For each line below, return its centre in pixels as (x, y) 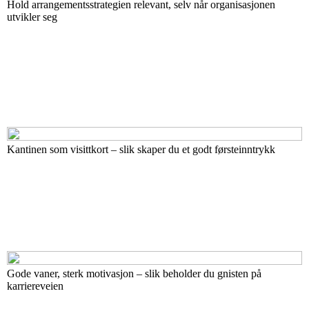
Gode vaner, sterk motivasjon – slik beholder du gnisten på (134, 273)
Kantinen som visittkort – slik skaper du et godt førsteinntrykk (141, 149)
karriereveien (35, 286)
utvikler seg (32, 17)
